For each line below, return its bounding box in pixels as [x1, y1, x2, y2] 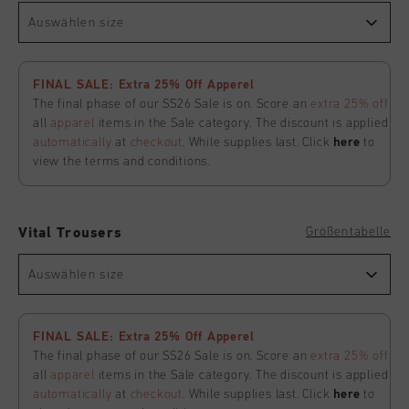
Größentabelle [306, 225, 391, 238]
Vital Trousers [18, 226, 121, 241]
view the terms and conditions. [33, 155, 211, 168]
